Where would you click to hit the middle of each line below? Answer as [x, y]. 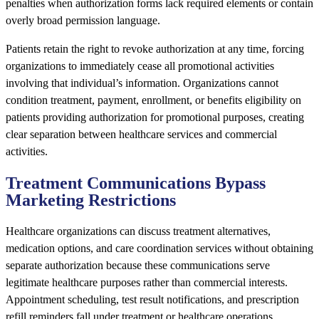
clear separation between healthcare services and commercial [141, 135]
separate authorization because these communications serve [138, 265]
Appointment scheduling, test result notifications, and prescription [152, 299]
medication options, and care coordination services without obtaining [159, 248]
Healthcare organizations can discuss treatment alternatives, [138, 231]
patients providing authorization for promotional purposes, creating [155, 117]
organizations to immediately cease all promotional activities [140, 66]
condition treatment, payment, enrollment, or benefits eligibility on [153, 100]
